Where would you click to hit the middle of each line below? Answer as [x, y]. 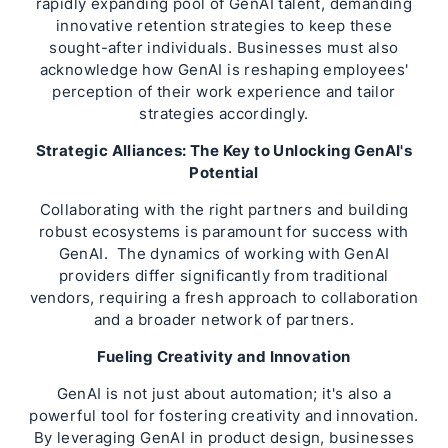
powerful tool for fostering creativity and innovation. [224, 415]
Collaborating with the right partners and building [224, 209]
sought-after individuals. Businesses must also [224, 47]
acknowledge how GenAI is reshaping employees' [224, 69]
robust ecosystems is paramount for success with [224, 231]
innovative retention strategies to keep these [224, 25]
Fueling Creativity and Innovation [224, 356]
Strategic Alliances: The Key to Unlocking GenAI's [224, 150]
